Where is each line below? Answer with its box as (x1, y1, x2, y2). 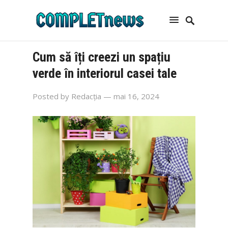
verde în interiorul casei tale (33, 66, 177, 81)
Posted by (33, 91, 71, 101)
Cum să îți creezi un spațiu (33, 49, 170, 65)
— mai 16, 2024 (103, 91, 159, 101)
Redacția (71, 91, 101, 101)
